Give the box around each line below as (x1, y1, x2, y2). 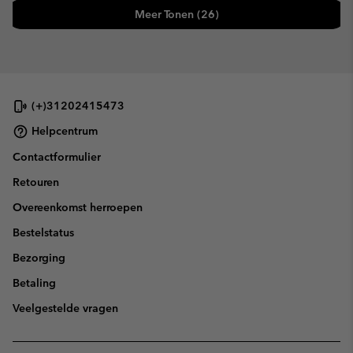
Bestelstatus (13, 225, 74, 240)
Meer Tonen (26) (134, 6, 219, 21)
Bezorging (13, 250, 65, 265)
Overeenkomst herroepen (13, 199, 143, 214)
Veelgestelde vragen (13, 300, 118, 315)
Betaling (13, 275, 56, 290)
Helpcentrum (32, 124, 98, 139)
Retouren (13, 174, 59, 189)
